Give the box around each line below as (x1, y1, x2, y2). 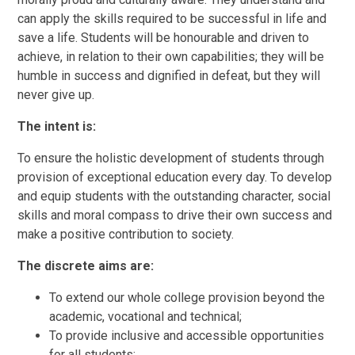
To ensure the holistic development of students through (17, 151, 325, 166)
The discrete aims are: (17, 258, 155, 274)
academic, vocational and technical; (49, 309, 242, 325)
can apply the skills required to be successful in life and (17, 11, 327, 27)
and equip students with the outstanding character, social (17, 189, 331, 204)
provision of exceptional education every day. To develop (17, 170, 333, 185)
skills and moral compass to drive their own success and (17, 208, 333, 223)
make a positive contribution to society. (17, 227, 235, 242)
